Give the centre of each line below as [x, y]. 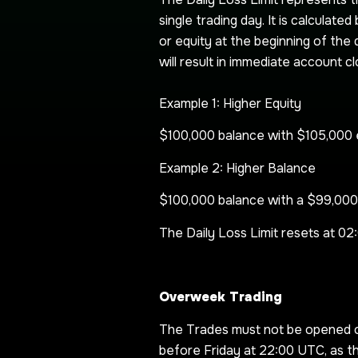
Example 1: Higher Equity [230, 104]
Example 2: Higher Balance [237, 168]
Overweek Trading [221, 297]
